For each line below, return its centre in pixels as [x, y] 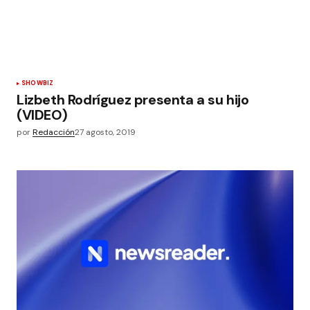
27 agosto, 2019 [105, 132]
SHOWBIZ [38, 83]
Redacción [54, 132]
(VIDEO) [42, 115]
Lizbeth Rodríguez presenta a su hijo [133, 100]
